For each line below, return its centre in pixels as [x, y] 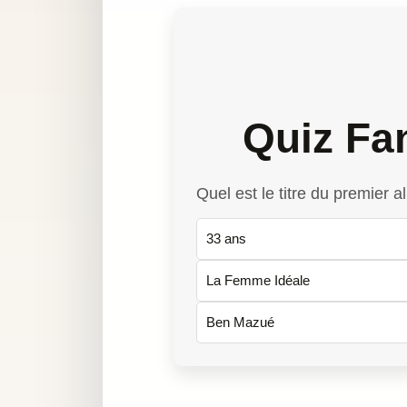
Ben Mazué [240, 323]
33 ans [226, 239]
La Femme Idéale [258, 281]
